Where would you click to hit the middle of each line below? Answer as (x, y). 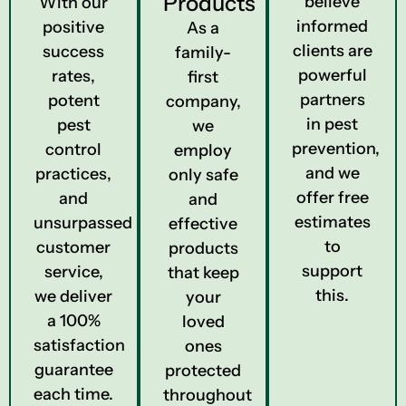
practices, (74, 174)
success (74, 52)
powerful (332, 75)
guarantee (73, 370)
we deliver (74, 296)
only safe (203, 175)
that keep (203, 273)
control (74, 150)
